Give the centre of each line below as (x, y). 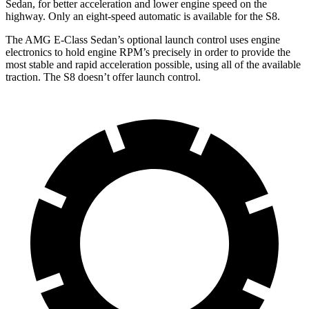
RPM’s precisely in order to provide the (203, 52)
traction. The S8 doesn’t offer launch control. (103, 77)
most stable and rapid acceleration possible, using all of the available (153, 64)
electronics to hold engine (61, 52)
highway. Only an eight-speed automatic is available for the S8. (143, 16)
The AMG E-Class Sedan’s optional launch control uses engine (143, 39)
